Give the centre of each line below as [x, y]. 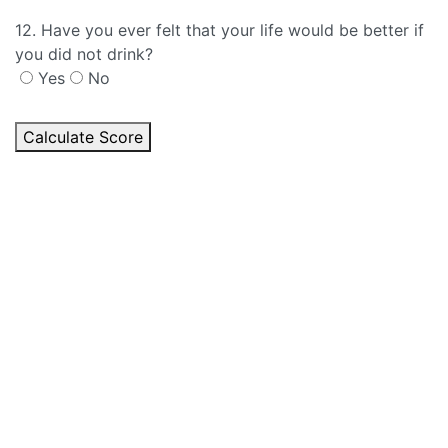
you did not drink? [84, 54]
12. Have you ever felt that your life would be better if [219, 30]
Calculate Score [83, 137]
